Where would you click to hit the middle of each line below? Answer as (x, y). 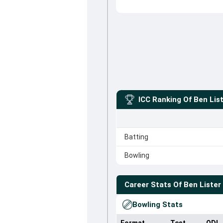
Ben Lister (202, 185)
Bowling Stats (157, 205)
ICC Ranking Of (165, 100)
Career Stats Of (153, 185)
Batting (136, 137)
